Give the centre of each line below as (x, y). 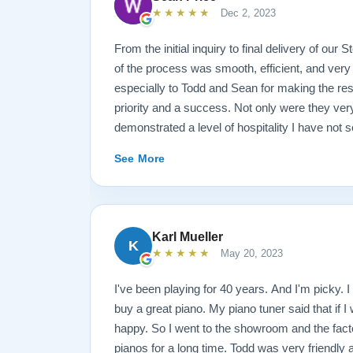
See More (140, 159)
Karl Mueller (188, 237)
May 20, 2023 (250, 254)
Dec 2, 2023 (247, 13)
